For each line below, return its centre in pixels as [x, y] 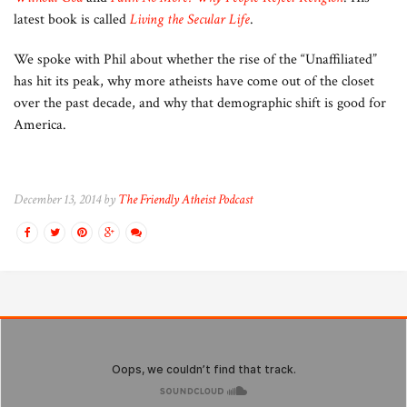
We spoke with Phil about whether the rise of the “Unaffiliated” [195, 60]
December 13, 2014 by [66, 200]
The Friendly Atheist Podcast [185, 200]
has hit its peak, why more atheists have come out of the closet [194, 82]
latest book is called [72, 20]
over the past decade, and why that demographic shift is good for [200, 104]
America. [40, 125]
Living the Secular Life [190, 20]
